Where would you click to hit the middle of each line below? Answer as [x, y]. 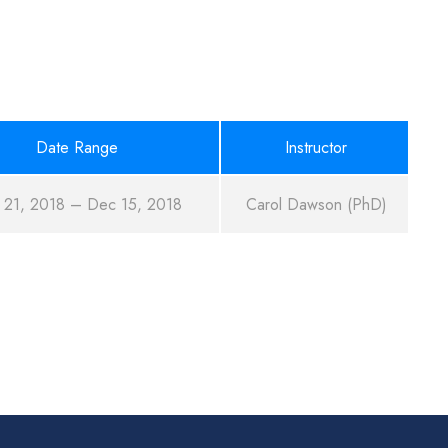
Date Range [76, 147]
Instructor [316, 147]
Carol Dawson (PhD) [316, 204]
